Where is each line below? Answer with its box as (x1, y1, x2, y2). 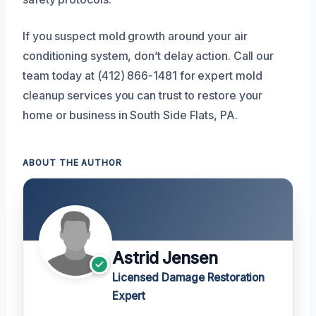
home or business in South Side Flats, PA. (23, 107, 238, 122)
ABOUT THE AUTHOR (23, 157, 123, 168)
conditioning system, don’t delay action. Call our (23, 48, 274, 63)
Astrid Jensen (112, 248, 218, 268)
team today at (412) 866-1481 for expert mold (23, 68, 262, 83)
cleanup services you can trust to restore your (23, 87, 263, 102)
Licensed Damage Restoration (112, 270, 265, 284)
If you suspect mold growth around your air (23, 28, 248, 43)
